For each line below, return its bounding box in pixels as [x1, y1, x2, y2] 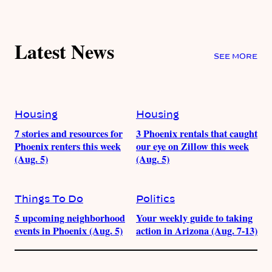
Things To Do [15, 194, 83, 204]
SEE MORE [214, 52, 257, 60]
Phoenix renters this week [15, 138, 121, 154]
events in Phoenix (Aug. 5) [15, 223, 123, 238]
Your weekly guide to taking [136, 210, 253, 225]
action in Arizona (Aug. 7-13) [136, 223, 257, 238]
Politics [136, 194, 175, 204]
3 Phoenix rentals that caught [136, 126, 257, 141]
